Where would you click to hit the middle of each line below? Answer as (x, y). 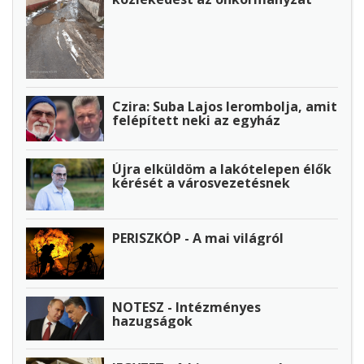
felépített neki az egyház (196, 120)
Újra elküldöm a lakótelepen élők (222, 169)
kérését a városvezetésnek (201, 183)
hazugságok (152, 321)
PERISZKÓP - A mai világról (198, 238)
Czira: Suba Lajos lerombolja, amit (225, 106)
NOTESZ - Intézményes (186, 307)
